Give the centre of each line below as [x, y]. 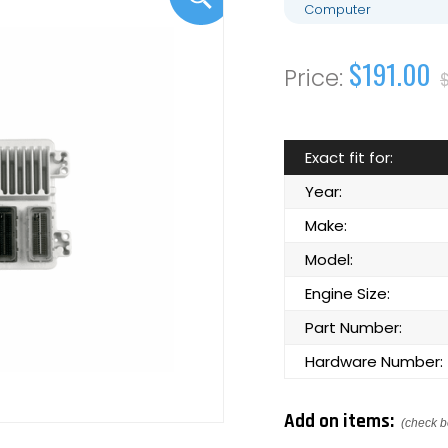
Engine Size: [347, 293]
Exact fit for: [349, 157]
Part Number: [353, 327]
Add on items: [341, 421]
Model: [329, 259]
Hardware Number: [374, 361]
